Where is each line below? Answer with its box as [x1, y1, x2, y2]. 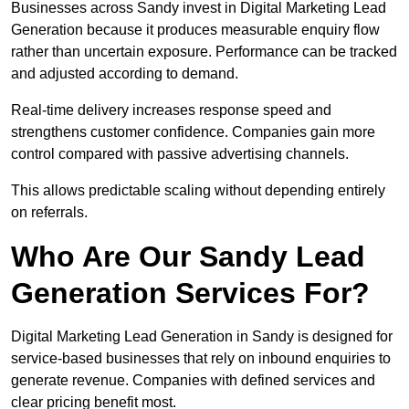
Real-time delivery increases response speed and [11, 102, 331, 119]
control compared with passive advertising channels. [11, 146, 349, 163]
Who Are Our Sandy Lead [11, 240, 365, 274]
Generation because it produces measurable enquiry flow [11, 22, 380, 38]
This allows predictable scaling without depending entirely [11, 183, 385, 199]
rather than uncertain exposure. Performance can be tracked [11, 44, 397, 60]
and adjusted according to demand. [11, 66, 238, 82]
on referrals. [11, 204, 88, 221]
